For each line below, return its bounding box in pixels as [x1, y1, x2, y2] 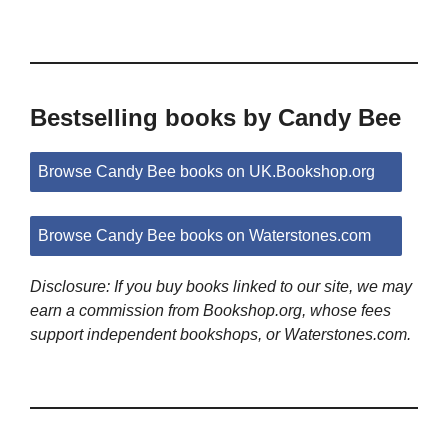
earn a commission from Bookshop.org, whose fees [30, 301, 391, 319]
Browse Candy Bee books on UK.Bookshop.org [38, 162, 375, 180]
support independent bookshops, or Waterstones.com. [30, 325, 411, 343]
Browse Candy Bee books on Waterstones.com [38, 226, 371, 244]
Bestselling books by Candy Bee [30, 103, 401, 131]
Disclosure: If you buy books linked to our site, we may [30, 277, 412, 295]
